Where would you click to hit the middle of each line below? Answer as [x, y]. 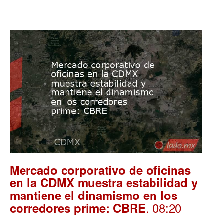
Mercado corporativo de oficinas [100, 170]
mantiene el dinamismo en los [94, 195]
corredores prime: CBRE [78, 208]
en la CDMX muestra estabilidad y [104, 183]
